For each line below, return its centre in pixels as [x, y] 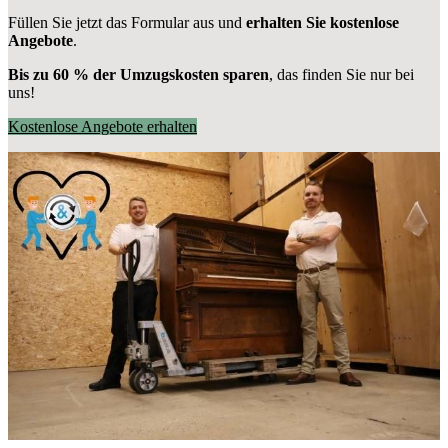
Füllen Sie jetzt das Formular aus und [127, 23]
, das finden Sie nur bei [341, 75]
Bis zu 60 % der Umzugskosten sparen [138, 75]
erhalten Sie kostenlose [322, 23]
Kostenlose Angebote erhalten [102, 127]
